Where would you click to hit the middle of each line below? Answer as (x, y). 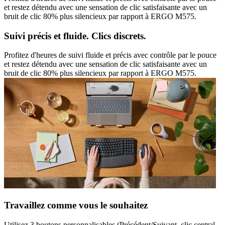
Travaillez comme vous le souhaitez (76, 205)
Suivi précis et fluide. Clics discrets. (75, 36)
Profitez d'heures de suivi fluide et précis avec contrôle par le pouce (110, 55)
